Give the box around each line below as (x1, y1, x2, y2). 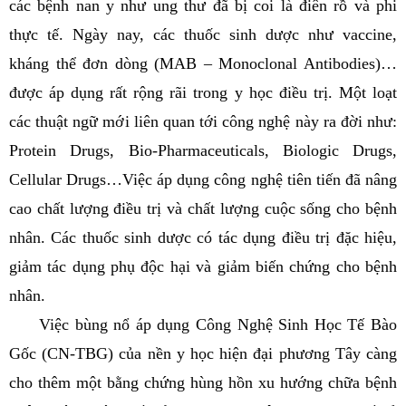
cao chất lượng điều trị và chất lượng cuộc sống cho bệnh (9, 199, 397, 217)
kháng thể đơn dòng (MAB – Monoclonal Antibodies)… (9, 54, 397, 72)
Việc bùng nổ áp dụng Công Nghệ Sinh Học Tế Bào (9, 315, 397, 333)
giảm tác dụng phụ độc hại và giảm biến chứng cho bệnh (9, 257, 397, 275)
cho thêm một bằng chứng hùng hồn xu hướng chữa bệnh (9, 373, 397, 391)
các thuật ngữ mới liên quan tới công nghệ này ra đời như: (9, 112, 397, 130)
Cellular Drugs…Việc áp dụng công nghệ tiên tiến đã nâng (9, 170, 397, 188)
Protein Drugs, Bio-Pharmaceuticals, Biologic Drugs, (9, 141, 397, 159)
